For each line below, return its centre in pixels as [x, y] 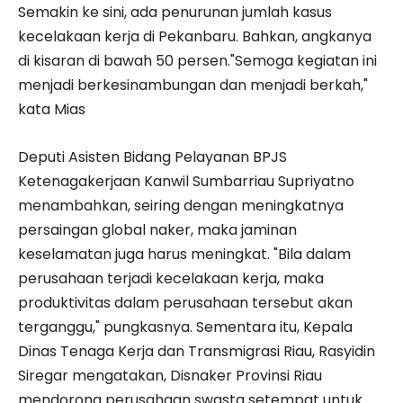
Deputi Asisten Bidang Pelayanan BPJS [152, 157]
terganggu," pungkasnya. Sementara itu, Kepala [185, 327]
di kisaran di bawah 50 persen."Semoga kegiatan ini [197, 60]
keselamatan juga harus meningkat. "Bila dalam [184, 254]
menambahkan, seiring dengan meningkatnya [181, 205]
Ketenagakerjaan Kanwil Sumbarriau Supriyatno [186, 181]
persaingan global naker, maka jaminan [157, 229]
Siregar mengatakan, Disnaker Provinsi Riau [170, 375]
